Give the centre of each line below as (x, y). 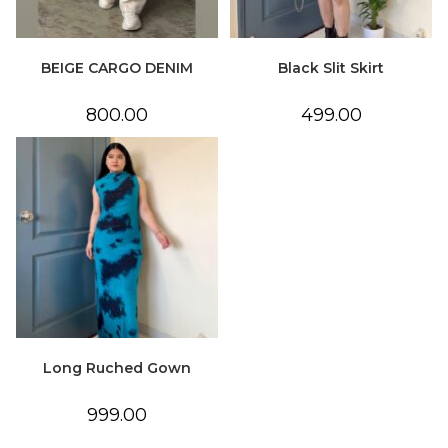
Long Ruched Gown (117, 368)
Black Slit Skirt (331, 68)
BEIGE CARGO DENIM (117, 68)
